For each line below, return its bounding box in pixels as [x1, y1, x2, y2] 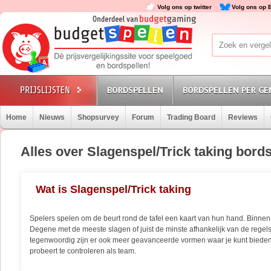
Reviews [228, 113, 258, 122]
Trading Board [167, 113, 215, 122]
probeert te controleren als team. [30, 247, 137, 255]
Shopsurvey [77, 113, 119, 122]
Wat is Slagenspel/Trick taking [36, 183, 192, 195]
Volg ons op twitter [157, 4, 212, 10]
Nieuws [39, 113, 65, 122]
